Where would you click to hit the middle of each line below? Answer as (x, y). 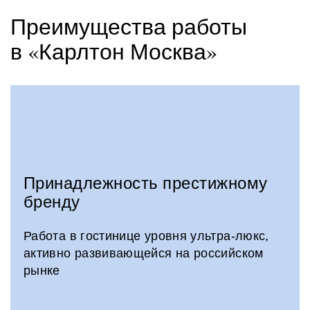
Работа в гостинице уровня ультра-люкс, (146, 236)
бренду (52, 202)
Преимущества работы (129, 26)
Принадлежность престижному (146, 183)
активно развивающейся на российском (144, 254)
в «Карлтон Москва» (114, 51)
